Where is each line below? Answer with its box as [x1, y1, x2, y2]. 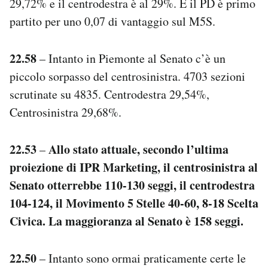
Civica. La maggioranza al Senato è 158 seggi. [10, 212, 243, 230]
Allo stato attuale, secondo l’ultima [48, 140, 229, 158]
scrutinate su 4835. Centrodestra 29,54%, [10, 86, 209, 102]
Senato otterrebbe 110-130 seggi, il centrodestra [10, 176, 255, 194]
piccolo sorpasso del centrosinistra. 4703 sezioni [10, 68, 245, 84]
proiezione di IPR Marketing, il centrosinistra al [10, 158, 258, 176]
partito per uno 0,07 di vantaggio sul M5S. [10, 13, 215, 29]
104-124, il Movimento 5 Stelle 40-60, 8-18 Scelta [10, 194, 258, 212]
